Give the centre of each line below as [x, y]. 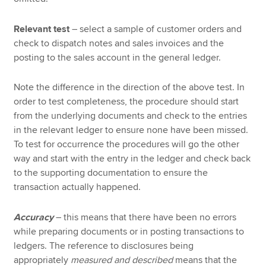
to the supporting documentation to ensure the [111, 173]
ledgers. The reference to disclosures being [104, 246]
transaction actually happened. [77, 187]
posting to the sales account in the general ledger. [118, 57]
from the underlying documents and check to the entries [131, 116]
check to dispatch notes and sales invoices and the [119, 43]
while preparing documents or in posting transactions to [129, 231]
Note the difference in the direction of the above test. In [129, 88]
